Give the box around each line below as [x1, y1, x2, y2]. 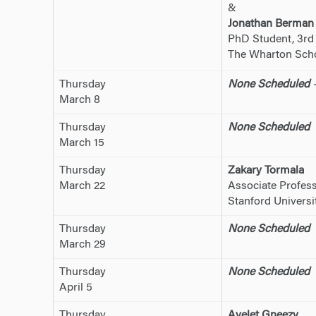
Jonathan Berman [227, 18, 314, 30]
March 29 [59, 239, 106, 251]
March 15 [59, 138, 104, 150]
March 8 [59, 95, 100, 107]
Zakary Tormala [227, 165, 304, 177]
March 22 [59, 181, 105, 193]
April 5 [59, 282, 92, 294]
